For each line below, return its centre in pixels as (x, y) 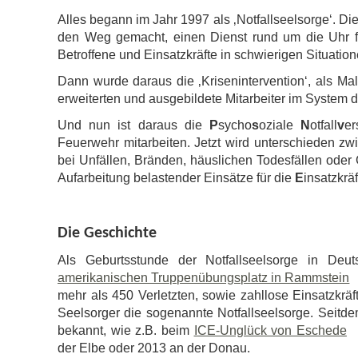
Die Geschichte (107, 233)
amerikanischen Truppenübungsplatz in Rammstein (204, 278)
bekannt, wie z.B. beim (126, 330)
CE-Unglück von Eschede (272, 330)
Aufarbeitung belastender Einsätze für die (176, 178)
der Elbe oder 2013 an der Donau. (154, 348)
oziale (280, 125)
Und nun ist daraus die (134, 125)
